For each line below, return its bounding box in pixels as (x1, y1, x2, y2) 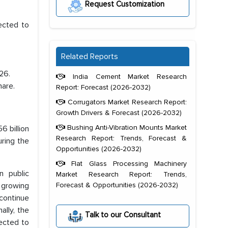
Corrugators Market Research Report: (65, 98, 187, 107)
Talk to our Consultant (83, 210, 161, 219)
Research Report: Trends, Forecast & (56, 134, 187, 143)
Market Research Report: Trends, (56, 170, 187, 179)
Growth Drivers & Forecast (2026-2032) (56, 108, 182, 118)
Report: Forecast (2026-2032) (56, 83, 151, 92)
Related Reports (61, 51, 118, 62)
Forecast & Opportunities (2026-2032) (56, 181, 178, 190)
